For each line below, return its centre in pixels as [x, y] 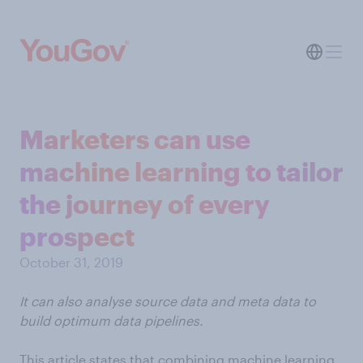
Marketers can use [135, 139]
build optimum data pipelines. [111, 320]
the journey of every [145, 204]
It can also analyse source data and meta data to [168, 301]
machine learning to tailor [181, 171]
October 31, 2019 [71, 262]
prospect [77, 236]
